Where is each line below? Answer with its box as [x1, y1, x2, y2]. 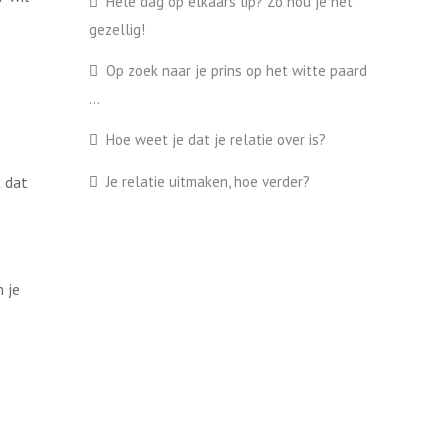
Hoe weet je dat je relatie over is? [105, 130, 326, 149]
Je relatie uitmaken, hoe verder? [105, 172, 310, 191]
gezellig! [88, 20, 145, 39]
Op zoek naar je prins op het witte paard [105, 61, 367, 80]
